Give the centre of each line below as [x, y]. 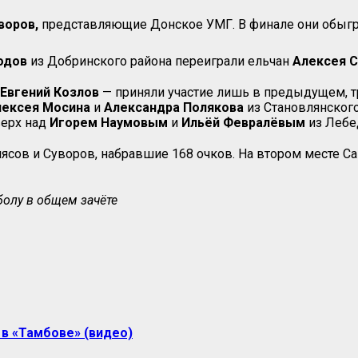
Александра [142, 107]
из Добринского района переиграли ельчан [160, 61]
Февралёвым [264, 122]
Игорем [74, 122]
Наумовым [134, 122]
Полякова [213, 107]
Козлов [76, 92]
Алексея [319, 61]
